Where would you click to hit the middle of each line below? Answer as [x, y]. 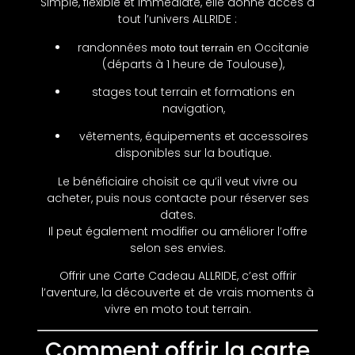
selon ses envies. [177, 248]
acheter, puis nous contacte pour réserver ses [177, 198]
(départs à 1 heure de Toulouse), [193, 64]
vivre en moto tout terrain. [177, 309]
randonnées [114, 47]
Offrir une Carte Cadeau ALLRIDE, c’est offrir [177, 276]
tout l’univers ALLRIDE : [177, 19]
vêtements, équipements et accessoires [193, 137]
